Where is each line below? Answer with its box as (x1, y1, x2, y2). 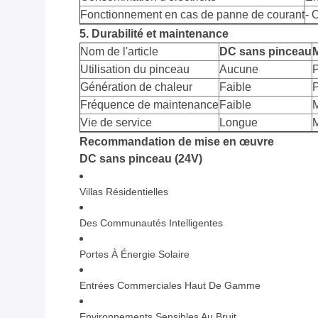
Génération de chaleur (80, 81, 192, 94)
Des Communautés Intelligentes (79, 217, 223, 229)
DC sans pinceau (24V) (79, 153, 202, 165)
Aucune (219, 63, 258, 76)
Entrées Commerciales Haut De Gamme (79, 280, 261, 292)
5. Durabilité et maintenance (79, 28, 229, 40)
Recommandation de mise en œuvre (79, 136, 274, 148)
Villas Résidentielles (79, 186, 168, 198)
